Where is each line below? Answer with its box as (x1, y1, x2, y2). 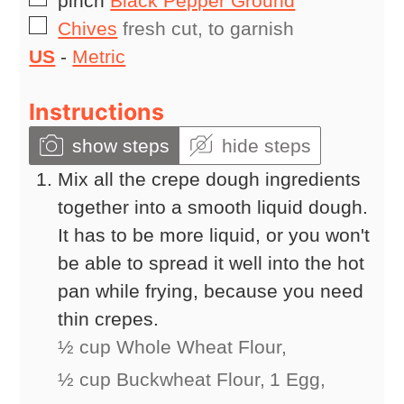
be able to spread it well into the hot (58, 252, 365, 273)
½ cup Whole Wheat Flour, (58, 335, 288, 357)
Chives (58, 17, 118, 39)
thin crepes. (58, 308, 160, 329)
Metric (72, 45, 126, 67)
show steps (72, 134, 170, 156)
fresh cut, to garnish (123, 17, 295, 39)
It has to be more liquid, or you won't (58, 224, 371, 245)
